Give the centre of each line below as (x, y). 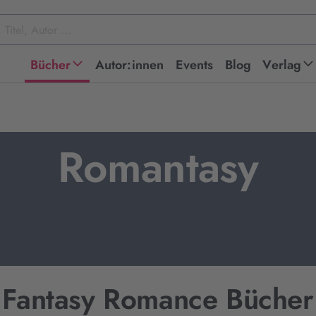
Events (194, 65)
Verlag (282, 65)
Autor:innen (129, 65)
